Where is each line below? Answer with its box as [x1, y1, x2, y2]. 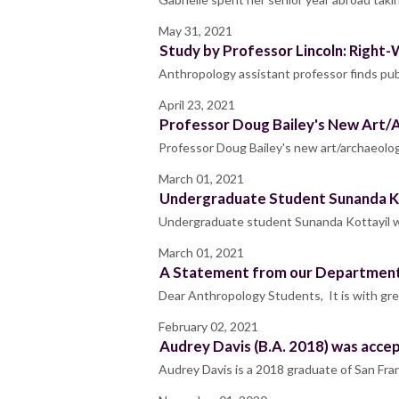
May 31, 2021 [159, 23, 232, 39]
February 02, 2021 [159, 319, 258, 335]
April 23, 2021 [159, 97, 235, 113]
